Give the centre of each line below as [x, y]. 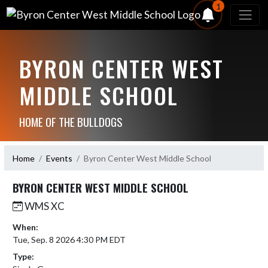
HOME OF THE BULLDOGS [71, 121]
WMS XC [44, 206]
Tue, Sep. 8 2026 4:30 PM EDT [69, 240]
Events [59, 158]
